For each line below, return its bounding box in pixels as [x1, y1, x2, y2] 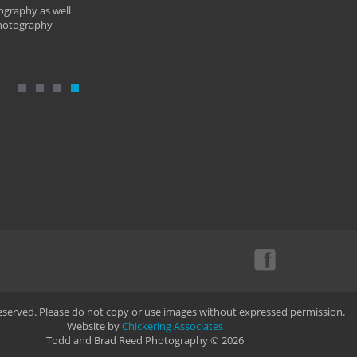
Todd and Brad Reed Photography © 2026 [46, 333, 244, 347]
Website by [67, 319, 122, 333]
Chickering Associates [122, 319, 223, 333]
